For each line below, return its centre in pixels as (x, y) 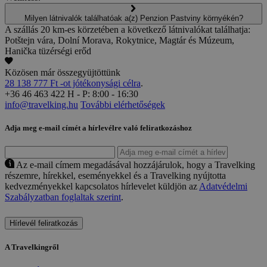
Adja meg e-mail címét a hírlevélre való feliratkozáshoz (98, 128)
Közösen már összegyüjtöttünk (63, 72)
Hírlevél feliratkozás (44, 223)
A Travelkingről (32, 247)
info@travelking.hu (41, 104)
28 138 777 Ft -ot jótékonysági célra (73, 83)
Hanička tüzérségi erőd (48, 51)
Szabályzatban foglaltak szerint (63, 197)
